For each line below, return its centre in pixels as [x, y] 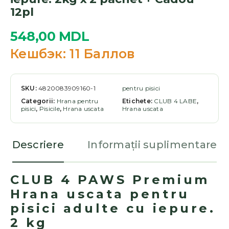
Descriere [38, 145]
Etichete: [138, 101]
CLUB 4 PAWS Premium [110, 180]
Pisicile [49, 109]
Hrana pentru [77, 101]
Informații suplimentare [152, 145]
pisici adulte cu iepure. [113, 209]
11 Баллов [100, 54]
